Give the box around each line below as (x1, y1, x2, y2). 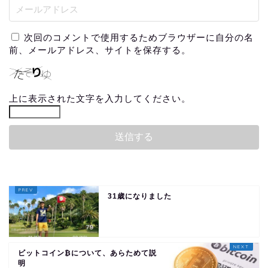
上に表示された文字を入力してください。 (9, 93, 191, 103)
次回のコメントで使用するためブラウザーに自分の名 (24, 32, 254, 42)
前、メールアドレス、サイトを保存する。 (9, 44, 191, 55)
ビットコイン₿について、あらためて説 (18, 248, 157, 257)
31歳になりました (108, 191, 172, 200)
